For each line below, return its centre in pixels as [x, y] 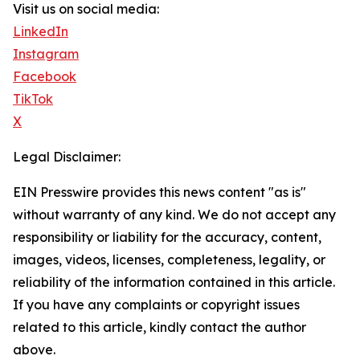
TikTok [33, 99]
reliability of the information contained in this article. [174, 282]
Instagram [46, 54]
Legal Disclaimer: [67, 157]
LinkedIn [41, 32]
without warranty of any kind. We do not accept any [174, 215]
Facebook [45, 77]
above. [34, 350]
